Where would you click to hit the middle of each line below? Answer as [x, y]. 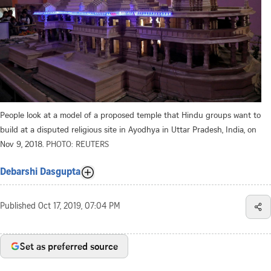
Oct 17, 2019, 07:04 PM [79, 207]
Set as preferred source [69, 246]
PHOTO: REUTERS [77, 143]
